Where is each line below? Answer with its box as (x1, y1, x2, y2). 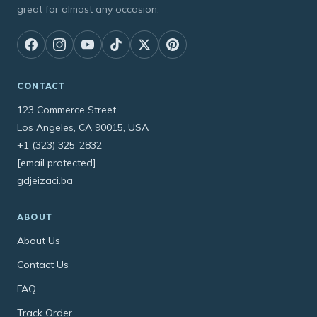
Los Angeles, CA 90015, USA (17, 120, 149, 134)
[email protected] (17, 156, 96, 169)
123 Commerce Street (17, 103, 116, 116)
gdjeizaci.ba (17, 173, 73, 187)
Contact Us (17, 258, 69, 271)
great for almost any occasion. (17, 2, 159, 16)
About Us (17, 234, 60, 247)
